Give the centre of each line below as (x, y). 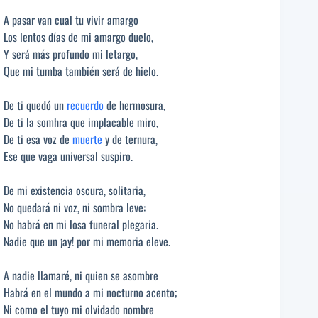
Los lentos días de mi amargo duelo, (78, 37)
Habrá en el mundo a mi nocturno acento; (90, 293)
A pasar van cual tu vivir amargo (71, 20)
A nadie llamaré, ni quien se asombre (81, 276)
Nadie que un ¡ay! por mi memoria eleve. (87, 242)
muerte (87, 139)
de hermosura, (135, 105)
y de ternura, (130, 139)
